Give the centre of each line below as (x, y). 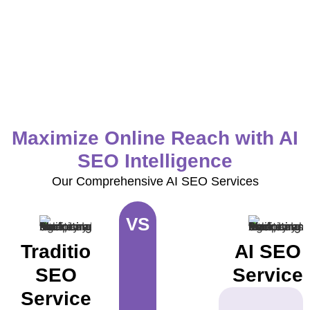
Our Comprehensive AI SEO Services (155, 182)
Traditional (70, 251)
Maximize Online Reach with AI (155, 138)
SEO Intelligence (155, 161)
